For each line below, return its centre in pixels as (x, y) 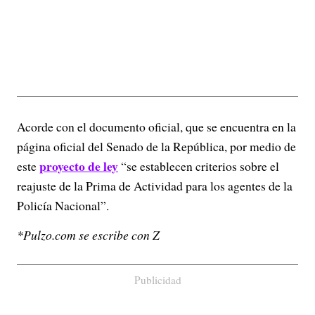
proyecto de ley (79, 166)
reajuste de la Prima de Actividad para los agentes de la (155, 186)
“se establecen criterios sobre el (199, 166)
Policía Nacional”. (63, 205)
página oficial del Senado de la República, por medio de (156, 146)
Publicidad (157, 280)
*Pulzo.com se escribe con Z (88, 235)
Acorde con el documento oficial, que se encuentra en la (156, 127)
